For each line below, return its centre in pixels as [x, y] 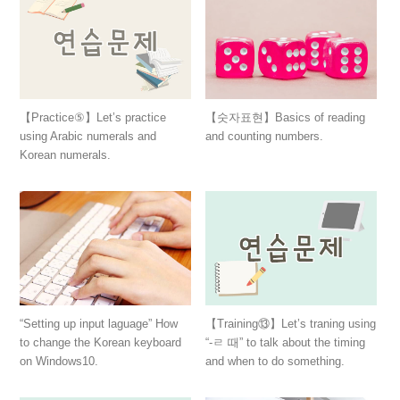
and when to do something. [275, 362]
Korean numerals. [65, 155]
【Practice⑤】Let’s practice [92, 118]
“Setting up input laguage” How [98, 324]
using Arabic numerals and [87, 137]
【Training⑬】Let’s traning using [291, 324]
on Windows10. [58, 362]
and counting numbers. [265, 137]
